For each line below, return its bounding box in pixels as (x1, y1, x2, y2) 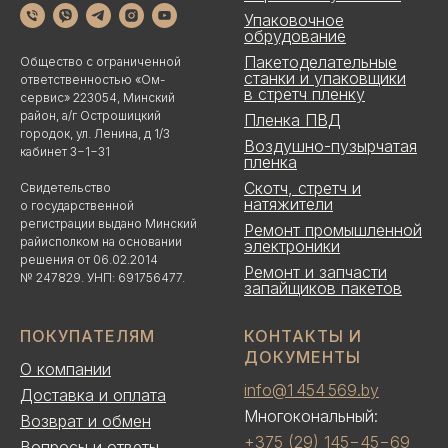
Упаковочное (244, 9, 344, 30)
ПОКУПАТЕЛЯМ (20, 325, 155, 346)
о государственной (20, 197, 134, 213)
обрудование (244, 25, 346, 46)
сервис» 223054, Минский (20, 89, 175, 105)
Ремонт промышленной (244, 219, 422, 240)
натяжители (244, 193, 333, 214)
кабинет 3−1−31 (20, 143, 110, 159)
